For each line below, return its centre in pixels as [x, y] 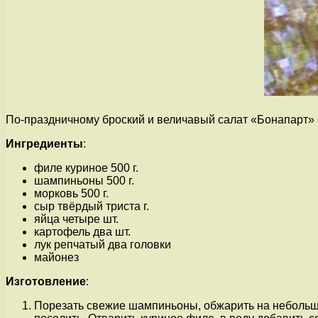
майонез [56, 257]
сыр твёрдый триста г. [92, 206]
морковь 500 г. [71, 193]
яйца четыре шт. [76, 219]
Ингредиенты [44, 143]
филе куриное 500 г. [86, 168]
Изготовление [46, 281]
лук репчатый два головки [103, 244]
